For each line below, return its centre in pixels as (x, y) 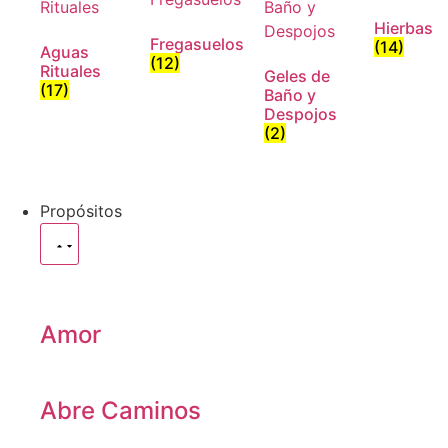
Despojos (300, 114)
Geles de (297, 76)
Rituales (70, 71)
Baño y (290, 95)
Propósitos (81, 211)
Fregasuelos (197, 44)
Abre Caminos (120, 410)
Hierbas (403, 28)
